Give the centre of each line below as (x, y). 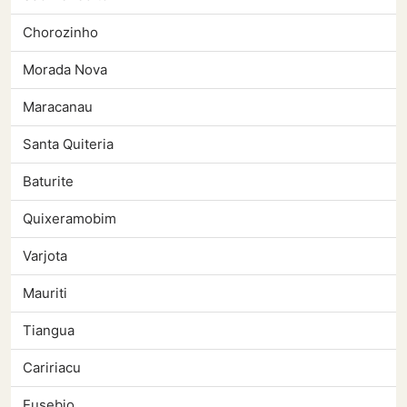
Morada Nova (65, 70)
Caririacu (52, 368)
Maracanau (58, 107)
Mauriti (45, 293)
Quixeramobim (69, 219)
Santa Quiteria (68, 144)
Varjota (45, 256)
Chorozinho (60, 33)
